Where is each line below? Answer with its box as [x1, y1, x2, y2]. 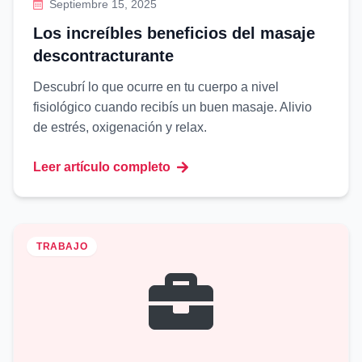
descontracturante [33, 47, 174, 65]
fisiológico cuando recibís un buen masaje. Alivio [33, 100, 312, 114]
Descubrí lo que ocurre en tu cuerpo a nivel [33, 80, 279, 94]
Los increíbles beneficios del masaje [33, 24, 315, 42]
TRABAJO [36, 241, 88, 252]
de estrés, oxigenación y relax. [33, 120, 207, 134]
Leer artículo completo [33, 160, 170, 174]
